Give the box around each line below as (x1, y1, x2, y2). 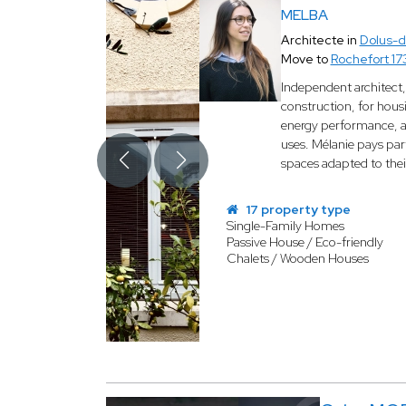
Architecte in (280, 32, 360, 48)
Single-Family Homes (226, 217, 344, 234)
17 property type (242, 201, 351, 217)
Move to (280, 51, 331, 67)
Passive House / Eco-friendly (226, 234, 383, 250)
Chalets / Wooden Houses (226, 250, 369, 266)
